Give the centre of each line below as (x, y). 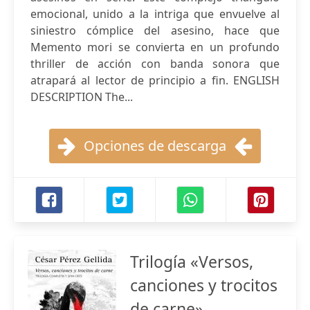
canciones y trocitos (204, 285)
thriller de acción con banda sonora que (155, 64)
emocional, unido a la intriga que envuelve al (155, 14)
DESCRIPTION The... (82, 97)
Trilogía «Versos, (192, 262)
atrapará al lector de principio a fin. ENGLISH (155, 80)
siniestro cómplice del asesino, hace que (155, 30)
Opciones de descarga (155, 146)
